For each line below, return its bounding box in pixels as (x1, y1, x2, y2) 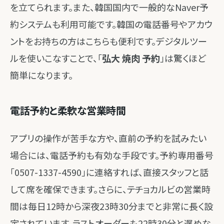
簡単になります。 (10, 68, 73, 81)
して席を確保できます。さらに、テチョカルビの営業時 (10, 182, 210, 195)
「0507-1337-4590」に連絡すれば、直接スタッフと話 (10, 165, 208, 178)
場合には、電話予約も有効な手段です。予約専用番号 (10, 148, 213, 161)
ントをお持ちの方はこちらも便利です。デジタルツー (10, 34, 207, 47)
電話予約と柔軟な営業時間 (10, 103, 125, 117)
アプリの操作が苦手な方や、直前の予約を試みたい (10, 131, 206, 144)
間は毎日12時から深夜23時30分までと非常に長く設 (10, 199, 213, 212)
